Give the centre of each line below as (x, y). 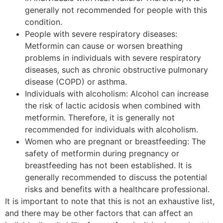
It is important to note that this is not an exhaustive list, (110, 201)
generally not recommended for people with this (116, 10)
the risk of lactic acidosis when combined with (112, 106)
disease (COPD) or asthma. (76, 82)
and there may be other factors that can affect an (99, 213)
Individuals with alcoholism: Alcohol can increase (117, 94)
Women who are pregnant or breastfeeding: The (115, 142)
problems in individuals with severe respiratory (113, 58)
